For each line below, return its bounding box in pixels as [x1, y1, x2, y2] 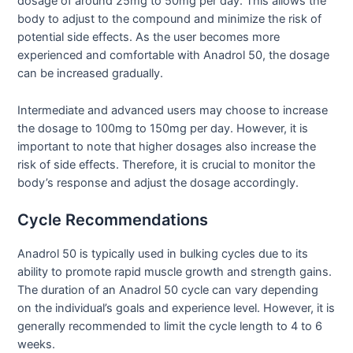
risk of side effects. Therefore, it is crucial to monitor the [17, 157, 316, 172]
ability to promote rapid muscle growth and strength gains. [17, 265, 333, 279]
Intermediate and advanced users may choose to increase [17, 102, 329, 117]
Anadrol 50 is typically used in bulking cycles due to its [17, 247, 309, 261]
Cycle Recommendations [17, 210, 209, 229]
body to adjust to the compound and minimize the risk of [17, 12, 322, 27]
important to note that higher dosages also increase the [17, 139, 317, 154]
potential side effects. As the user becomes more [17, 30, 281, 45]
